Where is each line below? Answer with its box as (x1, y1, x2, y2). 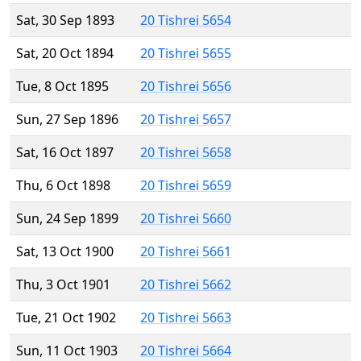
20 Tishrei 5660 (140, 210, 231, 228)
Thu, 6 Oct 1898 (16, 176, 110, 195)
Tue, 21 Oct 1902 (16, 309, 116, 327)
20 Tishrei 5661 (140, 243, 231, 261)
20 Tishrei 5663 (140, 309, 231, 327)
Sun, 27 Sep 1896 (16, 110, 118, 129)
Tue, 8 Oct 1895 (16, 77, 109, 96)
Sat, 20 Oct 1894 (16, 44, 114, 63)
